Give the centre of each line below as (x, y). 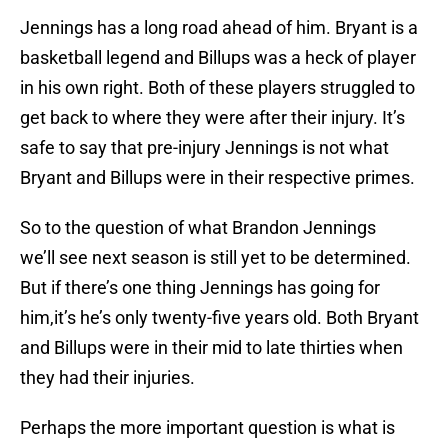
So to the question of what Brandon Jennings (198, 228)
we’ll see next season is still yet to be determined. (215, 258)
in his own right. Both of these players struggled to (217, 88)
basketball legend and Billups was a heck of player (218, 58)
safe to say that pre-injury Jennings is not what (204, 148)
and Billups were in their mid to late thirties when (211, 348)
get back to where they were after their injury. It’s (212, 118)
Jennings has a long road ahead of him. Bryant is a (219, 28)
